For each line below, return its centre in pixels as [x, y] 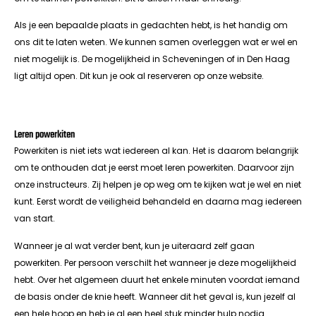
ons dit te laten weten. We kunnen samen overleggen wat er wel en [156, 42]
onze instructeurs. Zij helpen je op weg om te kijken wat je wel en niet [158, 185]
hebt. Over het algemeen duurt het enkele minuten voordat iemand [157, 279]
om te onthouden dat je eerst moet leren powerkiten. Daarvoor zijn [154, 168]
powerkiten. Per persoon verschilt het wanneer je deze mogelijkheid [155, 262]
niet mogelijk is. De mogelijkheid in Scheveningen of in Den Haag [152, 59]
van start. [36, 219]
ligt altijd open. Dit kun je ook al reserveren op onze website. [139, 75]
